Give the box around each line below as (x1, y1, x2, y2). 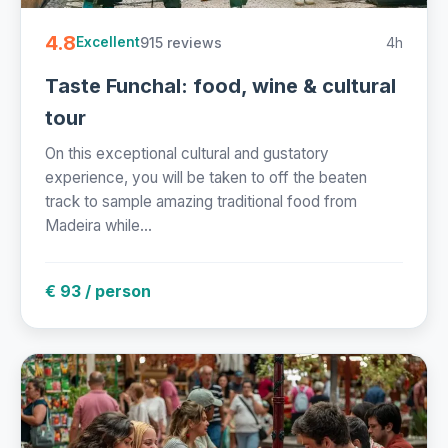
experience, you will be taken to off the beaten (45, 167, 367, 187)
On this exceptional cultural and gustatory (45, 143, 329, 163)
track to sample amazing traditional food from (45, 191, 357, 211)
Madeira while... (45, 215, 152, 235)
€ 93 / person (45, 280, 151, 301)
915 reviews (140, 33, 222, 51)
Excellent (76, 34, 140, 51)
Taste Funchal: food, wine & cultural (45, 73, 396, 98)
